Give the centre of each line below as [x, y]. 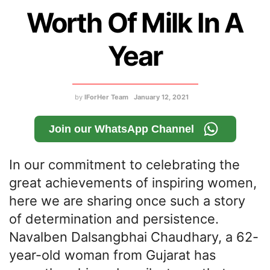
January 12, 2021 [161, 97]
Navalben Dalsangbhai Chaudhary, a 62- [134, 237]
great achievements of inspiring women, [133, 183]
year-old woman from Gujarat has [112, 255]
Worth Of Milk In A [135, 23]
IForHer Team [106, 97]
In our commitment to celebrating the [124, 165]
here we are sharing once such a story [127, 201]
